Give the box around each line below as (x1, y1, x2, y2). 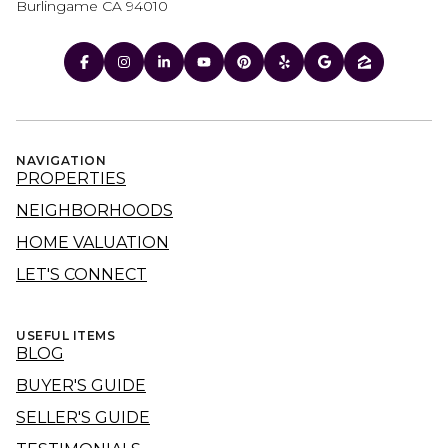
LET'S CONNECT (16, 265, 147, 285)
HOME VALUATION (16, 233, 169, 253)
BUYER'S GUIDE (16, 376, 146, 396)
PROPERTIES (16, 169, 126, 189)
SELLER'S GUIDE (16, 408, 150, 428)
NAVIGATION (16, 153, 106, 169)
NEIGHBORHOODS (16, 201, 173, 221)
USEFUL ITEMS (16, 328, 115, 344)
